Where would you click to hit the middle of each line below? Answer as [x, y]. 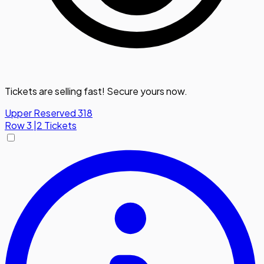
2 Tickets [57, 126]
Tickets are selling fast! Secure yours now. [96, 91]
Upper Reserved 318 [49, 113]
